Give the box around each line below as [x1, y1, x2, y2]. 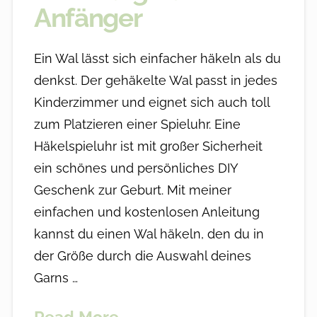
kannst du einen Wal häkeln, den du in [33, 226, 264, 242]
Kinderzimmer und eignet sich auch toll [33, 95, 270, 110]
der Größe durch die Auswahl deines [33, 248, 251, 264]
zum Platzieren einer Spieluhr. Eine [33, 117, 241, 132]
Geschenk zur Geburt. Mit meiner [33, 183, 231, 198]
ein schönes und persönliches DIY [33, 161, 238, 176]
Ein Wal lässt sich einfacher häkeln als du [33, 51, 281, 67]
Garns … [33, 270, 78, 286]
